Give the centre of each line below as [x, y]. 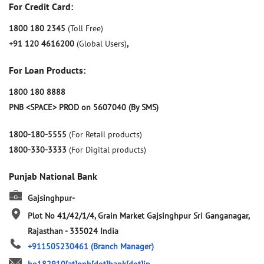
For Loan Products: [47, 70]
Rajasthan [46, 231]
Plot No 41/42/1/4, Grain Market [86, 216]
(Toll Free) [85, 29]
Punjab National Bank [53, 176]
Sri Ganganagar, [221, 216]
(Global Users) [102, 44]
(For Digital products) [108, 150]
